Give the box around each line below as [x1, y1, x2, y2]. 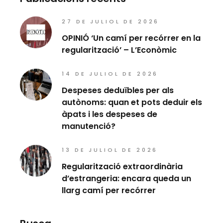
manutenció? [62, 120, 116, 132]
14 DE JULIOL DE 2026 [62, 69, 159, 78]
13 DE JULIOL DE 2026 [62, 145, 158, 154]
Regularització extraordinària [62, 160, 183, 172]
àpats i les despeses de [62, 108, 158, 120]
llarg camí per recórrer [62, 184, 156, 196]
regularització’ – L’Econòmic [62, 44, 177, 56]
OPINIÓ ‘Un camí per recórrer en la [62, 32, 201, 44]
